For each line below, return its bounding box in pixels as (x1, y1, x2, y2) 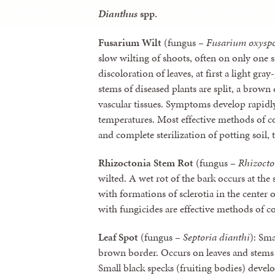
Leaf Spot (98, 230, 138, 245)
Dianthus (98, 6, 137, 21)
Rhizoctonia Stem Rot (98, 155, 193, 170)
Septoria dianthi (183, 230, 250, 245)
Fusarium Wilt (98, 34, 161, 50)
